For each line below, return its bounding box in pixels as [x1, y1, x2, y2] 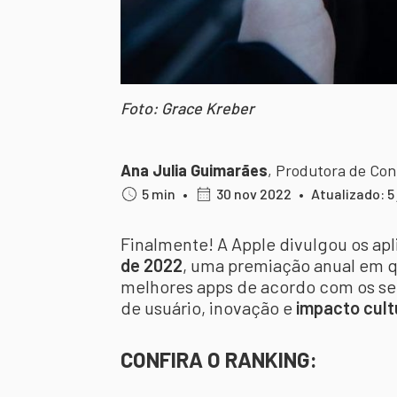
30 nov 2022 [216, 185, 292, 202]
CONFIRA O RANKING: [121, 346, 317, 372]
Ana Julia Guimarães [121, 160, 268, 180]
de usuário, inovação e [121, 297, 292, 318]
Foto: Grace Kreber [121, 98, 254, 118]
